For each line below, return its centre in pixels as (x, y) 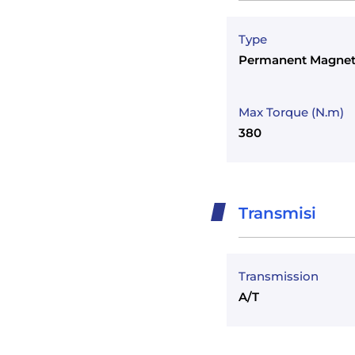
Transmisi (277, 213)
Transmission (279, 276)
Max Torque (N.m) (291, 112)
